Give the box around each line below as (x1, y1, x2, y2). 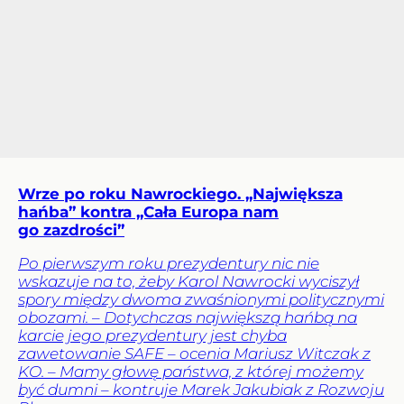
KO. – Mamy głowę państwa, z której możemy (18, 362, 363, 381)
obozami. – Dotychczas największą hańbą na (18, 308, 357, 326)
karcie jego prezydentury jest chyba (18, 326, 287, 344)
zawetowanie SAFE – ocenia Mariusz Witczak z (18, 344, 371, 363)
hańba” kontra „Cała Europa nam (18, 202, 279, 221)
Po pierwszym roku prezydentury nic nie (18, 253, 319, 272)
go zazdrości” (18, 220, 124, 239)
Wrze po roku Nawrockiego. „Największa (18, 184, 343, 203)
